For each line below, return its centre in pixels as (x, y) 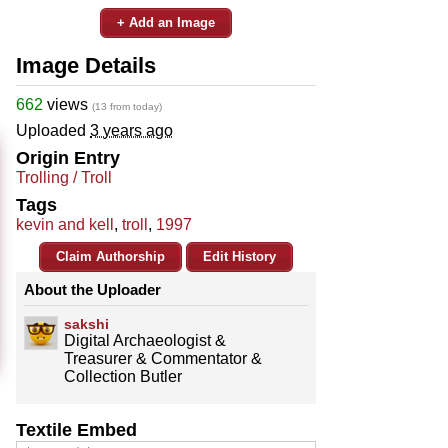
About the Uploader (92, 289)
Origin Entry (68, 157)
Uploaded (53, 130)
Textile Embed (76, 429)
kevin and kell (65, 224)
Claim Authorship (110, 256)
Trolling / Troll (64, 177)
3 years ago (131, 130)
